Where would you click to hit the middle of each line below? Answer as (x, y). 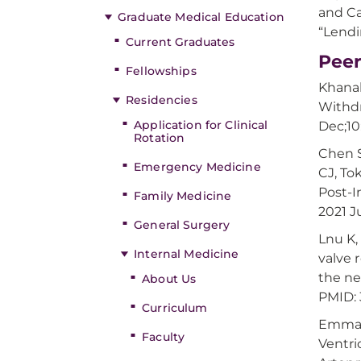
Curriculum (175, 308)
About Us (169, 279)
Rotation (160, 138)
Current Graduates (180, 42)
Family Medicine (183, 196)
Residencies (162, 100)
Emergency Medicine (197, 167)
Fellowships (161, 71)
